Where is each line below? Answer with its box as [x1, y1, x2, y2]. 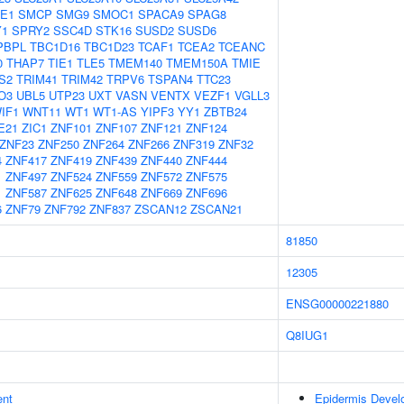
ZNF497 [5, 168, 47, 185]
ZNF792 [44, 200, 86, 217]
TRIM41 [16, 70, 58, 87]
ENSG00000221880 [286, 295, 389, 312]
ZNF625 [50, 184, 92, 201]
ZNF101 [50, 119, 92, 136]
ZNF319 [173, 135, 215, 152]
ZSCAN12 [134, 200, 187, 217]
